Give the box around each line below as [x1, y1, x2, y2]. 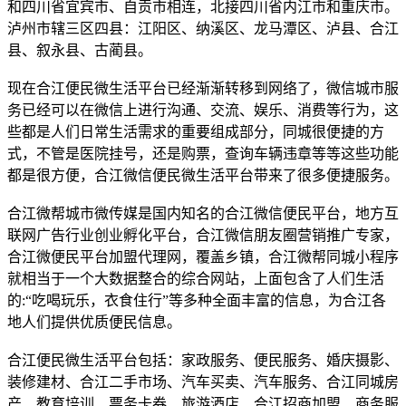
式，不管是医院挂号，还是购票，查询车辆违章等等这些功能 [7, 145, 399, 161]
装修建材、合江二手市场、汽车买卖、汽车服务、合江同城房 [7, 373, 399, 390]
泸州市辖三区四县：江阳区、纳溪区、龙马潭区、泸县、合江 [7, 20, 399, 36]
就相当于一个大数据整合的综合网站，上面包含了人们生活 [7, 270, 384, 286]
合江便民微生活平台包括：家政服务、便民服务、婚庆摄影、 [7, 352, 399, 368]
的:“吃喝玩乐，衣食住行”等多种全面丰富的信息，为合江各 [7, 292, 386, 308]
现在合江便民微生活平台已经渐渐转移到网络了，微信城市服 [7, 80, 399, 96]
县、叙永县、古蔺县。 [7, 42, 152, 58]
